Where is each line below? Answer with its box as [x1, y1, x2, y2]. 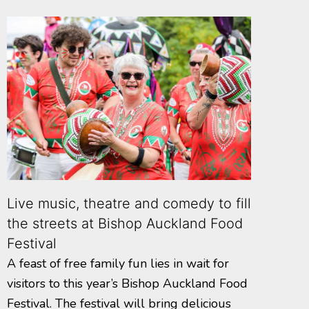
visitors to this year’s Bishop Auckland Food [7, 275, 248, 292]
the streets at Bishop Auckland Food [7, 215, 243, 232]
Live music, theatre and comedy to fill [7, 195, 251, 212]
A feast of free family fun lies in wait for [7, 255, 229, 272]
